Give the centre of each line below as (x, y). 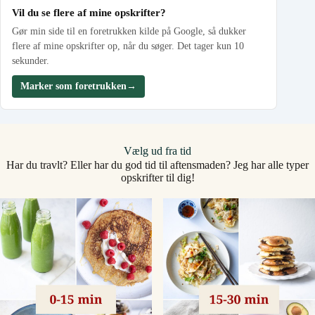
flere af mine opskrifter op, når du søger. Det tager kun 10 (128, 46)
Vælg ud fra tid (157, 151)
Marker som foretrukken (73, 86)
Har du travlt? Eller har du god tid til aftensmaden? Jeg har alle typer (157, 165)
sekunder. (31, 61)
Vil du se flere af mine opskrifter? (89, 13)
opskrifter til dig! (157, 178)
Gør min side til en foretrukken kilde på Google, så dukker (129, 32)
